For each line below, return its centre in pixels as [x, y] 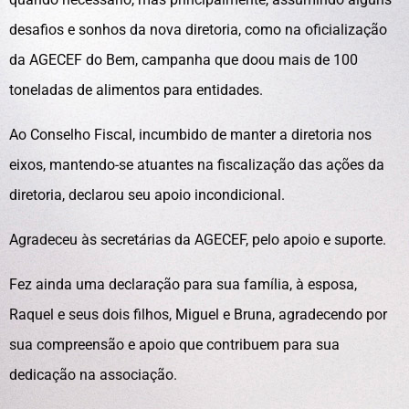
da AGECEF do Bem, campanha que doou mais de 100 [184, 60]
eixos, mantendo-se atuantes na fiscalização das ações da [197, 165]
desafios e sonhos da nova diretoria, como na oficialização [198, 30]
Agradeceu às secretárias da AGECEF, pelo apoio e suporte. [198, 240]
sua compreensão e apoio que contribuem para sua [174, 345]
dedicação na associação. [93, 375]
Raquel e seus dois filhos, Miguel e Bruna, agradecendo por [198, 315]
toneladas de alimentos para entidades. [136, 90]
